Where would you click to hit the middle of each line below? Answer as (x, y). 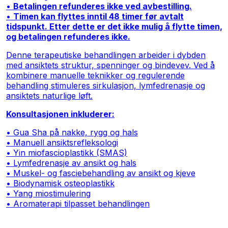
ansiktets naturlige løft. (49, 95)
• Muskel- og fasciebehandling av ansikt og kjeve (101, 173)
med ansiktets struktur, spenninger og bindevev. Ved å (110, 65)
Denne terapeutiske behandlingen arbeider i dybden (106, 55)
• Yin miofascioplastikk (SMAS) (66, 152)
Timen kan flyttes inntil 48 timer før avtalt (98, 16)
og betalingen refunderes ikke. (68, 36)
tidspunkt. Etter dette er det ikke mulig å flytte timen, (114, 26)
